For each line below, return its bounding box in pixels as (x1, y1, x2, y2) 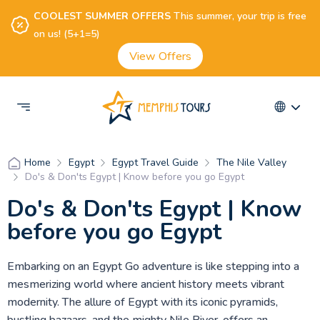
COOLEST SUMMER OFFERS (33, 9, 171, 23)
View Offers (129, 48, 191, 64)
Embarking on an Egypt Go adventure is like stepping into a (6, 259, 299, 274)
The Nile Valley (216, 156, 286, 169)
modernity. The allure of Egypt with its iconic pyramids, (6, 294, 278, 310)
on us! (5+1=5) (33, 27, 100, 41)
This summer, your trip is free (170, 9, 306, 23)
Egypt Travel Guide (111, 156, 199, 169)
